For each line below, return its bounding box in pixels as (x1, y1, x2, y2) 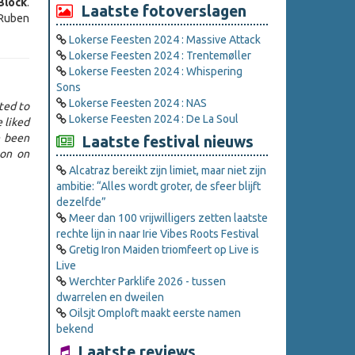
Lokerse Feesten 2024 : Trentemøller (69, 49, 251, 63)
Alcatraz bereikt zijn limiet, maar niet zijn (69, 164, 266, 177)
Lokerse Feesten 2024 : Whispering (69, 65, 242, 78)
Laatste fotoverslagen (73, 2, 246, 21)
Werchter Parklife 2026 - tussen (69, 275, 226, 288)
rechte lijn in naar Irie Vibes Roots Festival (56, 227, 259, 241)
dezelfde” (56, 196, 106, 209)
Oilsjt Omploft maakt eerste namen (69, 307, 241, 320)
